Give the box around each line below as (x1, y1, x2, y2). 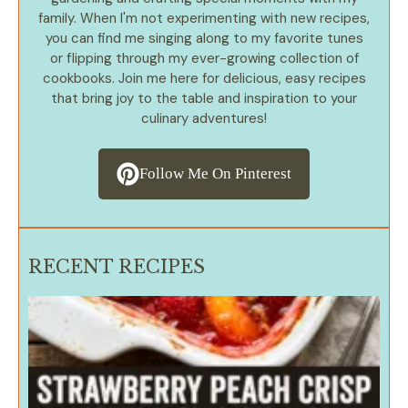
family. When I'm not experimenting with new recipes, (38, 8, 370, 27)
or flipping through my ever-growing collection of (49, 48, 359, 67)
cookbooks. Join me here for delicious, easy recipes (42, 68, 366, 87)
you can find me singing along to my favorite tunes (45, 28, 363, 47)
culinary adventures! (141, 108, 267, 127)
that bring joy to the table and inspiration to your (51, 88, 357, 107)
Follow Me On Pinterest (139, 165, 292, 183)
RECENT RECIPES (28, 255, 205, 278)
